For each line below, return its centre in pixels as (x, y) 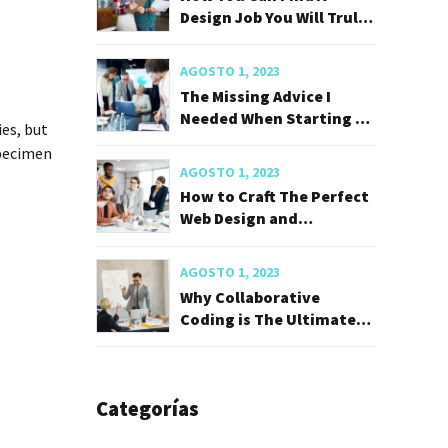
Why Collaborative (250, 296)
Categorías (147, 409)
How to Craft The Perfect (274, 196)
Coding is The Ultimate (268, 318)
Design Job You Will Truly (273, 16)
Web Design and (239, 218)
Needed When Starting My (278, 117)
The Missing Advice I (255, 95)
